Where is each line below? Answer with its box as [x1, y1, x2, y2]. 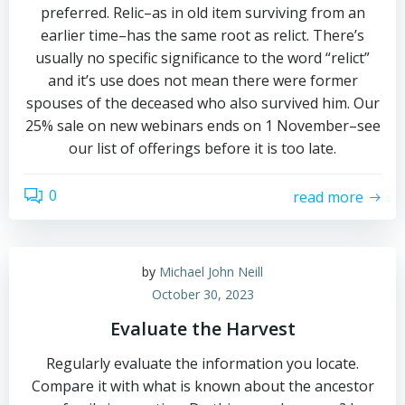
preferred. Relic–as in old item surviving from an [40, 3, 365, 23]
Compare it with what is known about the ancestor [31, 376, 374, 396]
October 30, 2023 [151, 286, 254, 303]
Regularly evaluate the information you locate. [46, 353, 359, 373]
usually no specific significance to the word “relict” [35, 48, 370, 68]
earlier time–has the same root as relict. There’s [41, 25, 364, 45]
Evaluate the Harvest [109, 316, 296, 341]
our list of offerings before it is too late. [69, 138, 336, 158]
